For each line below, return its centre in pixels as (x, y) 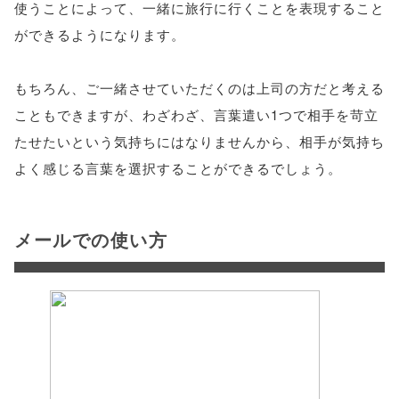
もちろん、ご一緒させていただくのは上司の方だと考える (199, 88)
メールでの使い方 (91, 239)
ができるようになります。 (100, 34)
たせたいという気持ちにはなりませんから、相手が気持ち (199, 141)
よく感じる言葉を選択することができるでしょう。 (178, 168)
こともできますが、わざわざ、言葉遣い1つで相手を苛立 (196, 114)
